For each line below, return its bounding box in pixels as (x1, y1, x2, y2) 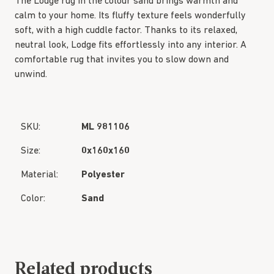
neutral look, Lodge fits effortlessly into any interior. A (15, 40, 246, 50)
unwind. (15, 70, 47, 80)
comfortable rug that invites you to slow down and (15, 55, 229, 65)
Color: (21, 194, 45, 204)
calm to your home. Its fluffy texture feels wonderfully (15, 11, 246, 21)
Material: (21, 170, 58, 180)
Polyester (81, 170, 125, 180)
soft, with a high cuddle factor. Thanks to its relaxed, (15, 26, 237, 35)
